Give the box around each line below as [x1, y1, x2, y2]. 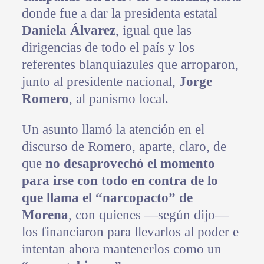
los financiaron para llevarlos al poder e [21, 225, 239, 240]
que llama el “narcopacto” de [21, 190, 193, 206]
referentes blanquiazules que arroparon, [21, 57, 239, 72]
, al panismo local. [68, 91, 169, 107]
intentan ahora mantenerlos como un [21, 242, 222, 257]
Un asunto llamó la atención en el [21, 122, 204, 137]
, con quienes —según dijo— [68, 207, 229, 223]
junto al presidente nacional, [21, 74, 179, 90]
